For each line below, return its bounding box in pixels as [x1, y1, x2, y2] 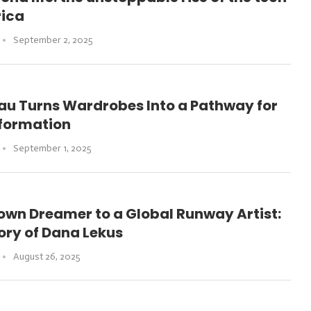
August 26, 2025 [13, 250, 81, 262]
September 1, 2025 [13, 142, 92, 154]
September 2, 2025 [13, 34, 94, 46]
